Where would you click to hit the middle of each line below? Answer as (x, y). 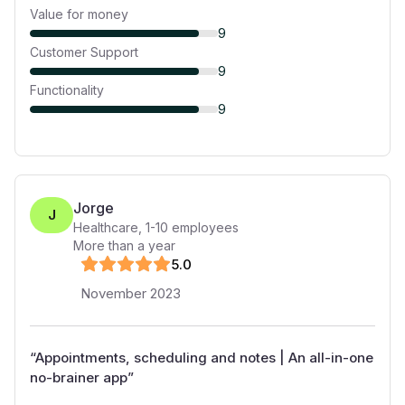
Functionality (67, 90)
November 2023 (131, 293)
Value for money (79, 14)
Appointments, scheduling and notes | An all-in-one (204, 358)
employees (203, 227)
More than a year (124, 245)
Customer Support (84, 52)
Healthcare (106, 227)
